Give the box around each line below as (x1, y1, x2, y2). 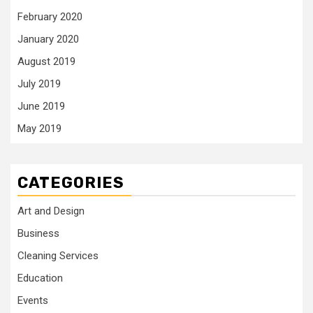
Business (17, 227, 59, 240)
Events (17, 294, 48, 307)
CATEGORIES (17, 173, 124, 192)
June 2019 (17, 100, 65, 112)
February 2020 (17, 10, 82, 23)
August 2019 (17, 55, 75, 68)
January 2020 (17, 33, 79, 45)
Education (17, 272, 63, 284)
